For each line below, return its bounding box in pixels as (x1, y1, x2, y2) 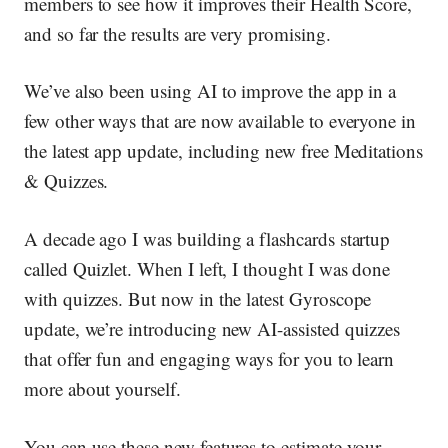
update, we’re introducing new (24, 315, 258, 341)
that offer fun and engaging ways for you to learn (24, 345, 395, 371)
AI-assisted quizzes (257, 315, 401, 341)
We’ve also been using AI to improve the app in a (24, 78, 397, 104)
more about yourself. (24, 375, 181, 401)
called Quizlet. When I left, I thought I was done (24, 255, 391, 281)
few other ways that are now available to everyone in (24, 108, 417, 134)
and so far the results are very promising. (24, 20, 331, 46)
